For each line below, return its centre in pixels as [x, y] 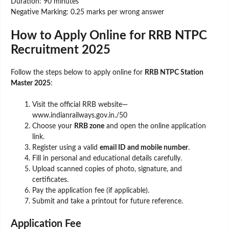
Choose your [53, 126]
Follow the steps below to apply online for [78, 72]
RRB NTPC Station [174, 72]
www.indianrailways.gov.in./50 [80, 115]
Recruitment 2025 [61, 50]
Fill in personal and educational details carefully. [107, 158]
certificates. [50, 180]
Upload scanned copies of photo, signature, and [107, 169]
